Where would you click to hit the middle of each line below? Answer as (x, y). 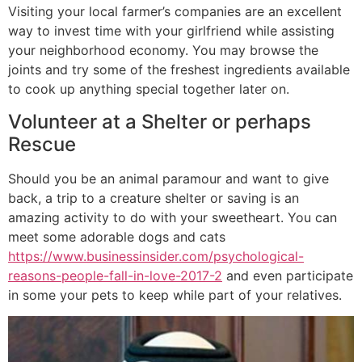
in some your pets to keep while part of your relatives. (175, 295)
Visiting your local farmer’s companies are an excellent (175, 12)
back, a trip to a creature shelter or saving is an (154, 198)
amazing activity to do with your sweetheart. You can (173, 217)
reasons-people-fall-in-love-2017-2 (115, 275)
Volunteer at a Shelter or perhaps (160, 121)
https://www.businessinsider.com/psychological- (156, 256)
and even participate (288, 275)
